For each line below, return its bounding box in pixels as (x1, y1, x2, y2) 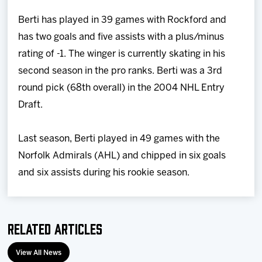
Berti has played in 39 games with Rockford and (18, 16, 227, 25)
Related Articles (8, 219, 103, 236)
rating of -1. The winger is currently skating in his (18, 50, 226, 58)
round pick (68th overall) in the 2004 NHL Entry (18, 84, 225, 92)
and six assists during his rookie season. (18, 168, 190, 177)
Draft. (18, 101, 43, 109)
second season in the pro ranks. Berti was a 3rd (18, 67, 223, 75)
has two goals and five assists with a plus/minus (18, 33, 225, 42)
